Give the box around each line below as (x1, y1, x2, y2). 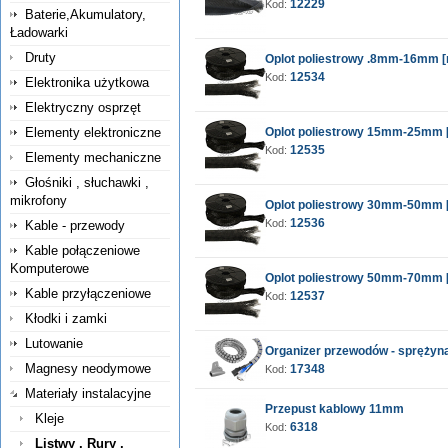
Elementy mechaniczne (25, 150, 161, 165)
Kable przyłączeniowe (25, 286, 151, 301)
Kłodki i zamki (25, 311, 107, 326)
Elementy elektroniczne (25, 125, 161, 140)
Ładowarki (10, 25, 68, 40)
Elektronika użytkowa (25, 75, 149, 90)
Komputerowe (10, 261, 89, 276)
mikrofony (10, 193, 67, 208)
